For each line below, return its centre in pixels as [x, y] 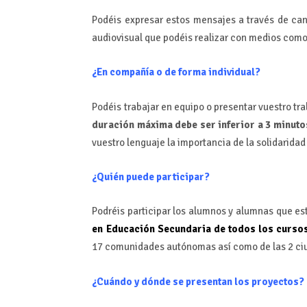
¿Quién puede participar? [151, 176]
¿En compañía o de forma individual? [176, 72]
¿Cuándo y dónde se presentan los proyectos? [198, 281]
